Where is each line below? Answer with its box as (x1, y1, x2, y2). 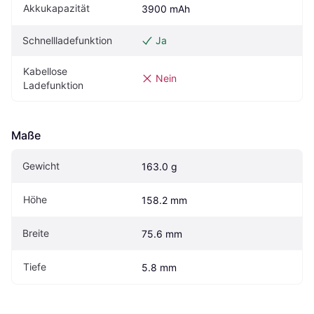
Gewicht (22, 160, 60, 172)
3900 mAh (142, 3, 190, 15)
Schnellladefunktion (22, 34, 112, 47)
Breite (22, 227, 49, 240)
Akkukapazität (23, 2, 90, 15)
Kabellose (23, 65, 67, 78)
